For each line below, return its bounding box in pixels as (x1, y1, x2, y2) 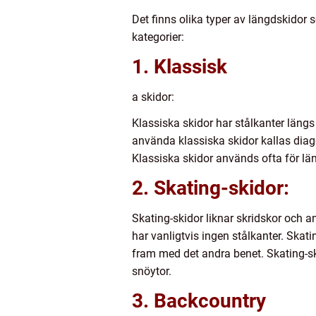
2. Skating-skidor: (132, 176, 289, 200)
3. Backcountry (132, 289, 266, 313)
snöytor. (132, 265, 171, 279)
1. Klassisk (132, 55, 227, 79)
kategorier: (132, 30, 184, 44)
